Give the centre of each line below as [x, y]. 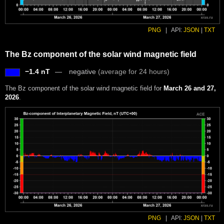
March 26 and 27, [190, 88]
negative [83, 72]
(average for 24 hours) [134, 72]
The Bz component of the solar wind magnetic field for [84, 88]
